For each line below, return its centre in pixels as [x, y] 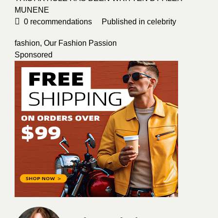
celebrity [162, 22]
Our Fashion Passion [80, 43]
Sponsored [34, 55]
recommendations [60, 22]
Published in [124, 22]
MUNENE [32, 10]
